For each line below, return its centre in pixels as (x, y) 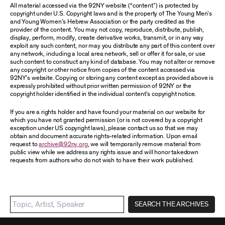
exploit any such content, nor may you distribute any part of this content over (113, 46)
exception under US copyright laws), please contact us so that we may (104, 128)
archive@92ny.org (63, 144)
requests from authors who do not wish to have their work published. (102, 160)
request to (25, 144)
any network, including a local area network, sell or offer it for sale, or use (108, 54)
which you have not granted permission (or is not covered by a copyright (106, 120)
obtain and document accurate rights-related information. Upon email (104, 136)
